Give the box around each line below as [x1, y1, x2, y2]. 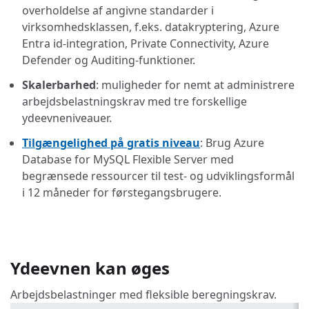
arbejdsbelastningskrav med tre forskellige [22, 93, 247, 109]
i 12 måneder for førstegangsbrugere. [22, 184, 221, 200]
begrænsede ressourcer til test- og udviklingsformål [22, 168, 295, 183]
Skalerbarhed [22, 77, 96, 92]
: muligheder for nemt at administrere [96, 77, 295, 92]
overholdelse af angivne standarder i [22, 2, 214, 18]
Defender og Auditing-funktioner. [22, 52, 195, 68]
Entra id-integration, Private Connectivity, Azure [22, 35, 269, 51]
